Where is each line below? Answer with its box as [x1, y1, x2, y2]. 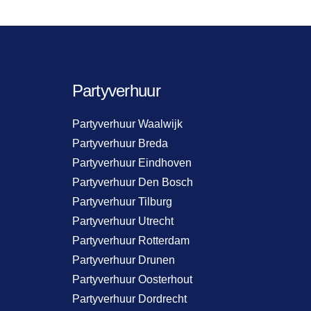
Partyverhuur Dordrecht [72, 292, 187, 305]
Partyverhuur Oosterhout [72, 273, 192, 285]
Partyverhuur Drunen [72, 253, 175, 266]
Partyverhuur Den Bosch [72, 176, 193, 188]
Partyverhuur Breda [72, 137, 168, 149]
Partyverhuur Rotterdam [72, 234, 190, 246]
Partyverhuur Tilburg [72, 195, 172, 208]
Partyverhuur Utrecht [72, 215, 174, 227]
